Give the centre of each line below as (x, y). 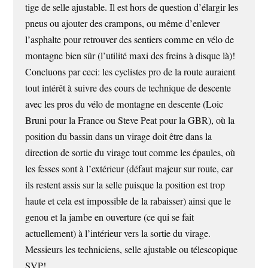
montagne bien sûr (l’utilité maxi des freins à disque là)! (130, 56)
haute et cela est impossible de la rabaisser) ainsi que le (128, 201)
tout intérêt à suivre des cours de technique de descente (128, 88)
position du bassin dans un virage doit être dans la (119, 137)
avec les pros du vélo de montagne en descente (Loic (124, 104)
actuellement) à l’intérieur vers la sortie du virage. (118, 234)
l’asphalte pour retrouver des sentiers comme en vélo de (130, 40)
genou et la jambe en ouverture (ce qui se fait (110, 217)
